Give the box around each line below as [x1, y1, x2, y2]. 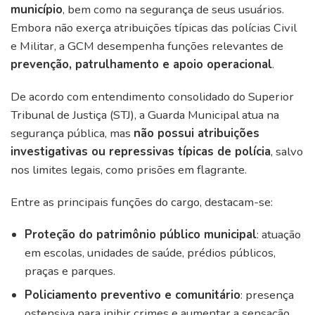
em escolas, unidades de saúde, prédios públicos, [25, 245, 276, 262]
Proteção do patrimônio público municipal [25, 226, 257, 243]
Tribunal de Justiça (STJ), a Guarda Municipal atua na [11, 107, 279, 124]
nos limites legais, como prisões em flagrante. [11, 162, 247, 179]
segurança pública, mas [11, 125, 134, 142]
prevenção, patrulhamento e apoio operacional [11, 56, 272, 73]
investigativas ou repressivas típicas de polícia [11, 143, 271, 160]
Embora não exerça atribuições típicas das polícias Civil [11, 20, 297, 37]
